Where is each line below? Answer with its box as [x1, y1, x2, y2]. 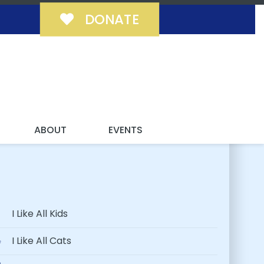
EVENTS [108, 123, 143, 137]
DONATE [81, 9, 139, 29]
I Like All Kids [9, 207, 68, 221]
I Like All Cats [9, 234, 72, 248]
